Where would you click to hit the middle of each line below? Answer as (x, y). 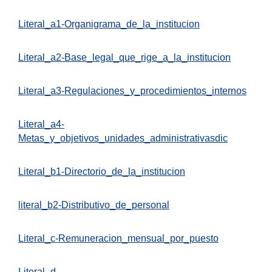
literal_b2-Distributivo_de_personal (94, 205)
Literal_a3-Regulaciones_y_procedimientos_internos (132, 90)
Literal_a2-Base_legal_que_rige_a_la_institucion (124, 57)
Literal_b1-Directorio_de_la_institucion (102, 171)
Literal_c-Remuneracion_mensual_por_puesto (118, 238)
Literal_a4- (41, 124)
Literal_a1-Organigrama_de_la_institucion (109, 24)
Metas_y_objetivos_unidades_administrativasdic (123, 138)
